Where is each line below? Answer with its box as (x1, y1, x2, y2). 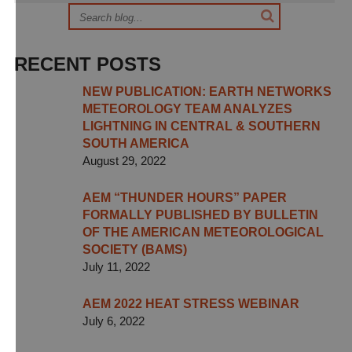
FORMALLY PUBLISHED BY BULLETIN (82, 208, 318, 222)
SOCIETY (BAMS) (82, 243, 187, 256)
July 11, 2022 (82, 260, 150, 273)
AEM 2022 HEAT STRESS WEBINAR (82, 297, 299, 310)
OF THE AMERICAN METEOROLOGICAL (82, 225, 324, 239)
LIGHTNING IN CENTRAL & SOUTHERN (82, 119, 321, 133)
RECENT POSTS (14, 53, 161, 75)
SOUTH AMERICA (82, 137, 189, 150)
